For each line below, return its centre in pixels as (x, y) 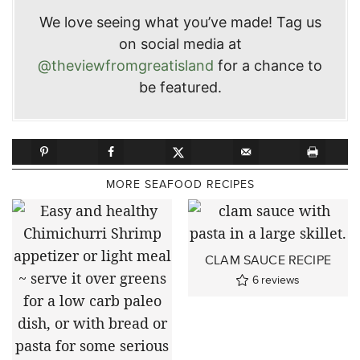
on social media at (180, 44)
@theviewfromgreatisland (126, 66)
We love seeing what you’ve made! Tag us (180, 22)
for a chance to (268, 66)
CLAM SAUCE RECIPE (268, 260)
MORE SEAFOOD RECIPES (180, 184)
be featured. (180, 88)
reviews (280, 279)
